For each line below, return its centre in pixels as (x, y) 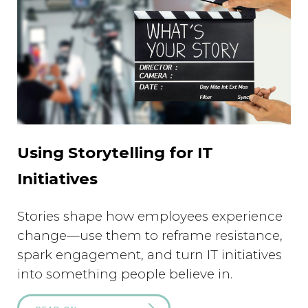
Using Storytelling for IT (115, 153)
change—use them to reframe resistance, (150, 236)
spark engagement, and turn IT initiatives (150, 255)
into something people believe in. (125, 274)
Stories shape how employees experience (150, 217)
